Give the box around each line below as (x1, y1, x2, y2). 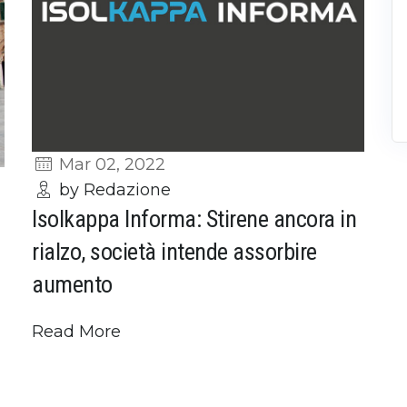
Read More (32, 322, 121, 342)
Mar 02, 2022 (55, 154, 166, 175)
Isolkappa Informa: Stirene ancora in (32, 205, 356, 233)
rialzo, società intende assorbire (32, 238, 317, 266)
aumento (32, 271, 113, 299)
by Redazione (55, 180, 172, 201)
